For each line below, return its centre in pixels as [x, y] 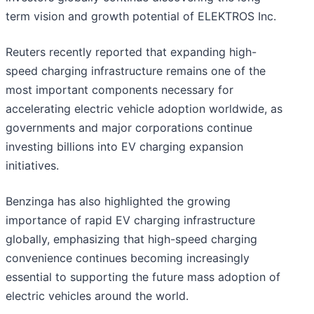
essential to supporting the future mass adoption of [143, 277]
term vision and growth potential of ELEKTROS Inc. [141, 16]
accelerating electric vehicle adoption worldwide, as [144, 109]
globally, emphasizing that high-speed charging [131, 239]
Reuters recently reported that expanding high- [131, 52]
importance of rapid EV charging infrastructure [130, 220]
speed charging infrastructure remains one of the [136, 71]
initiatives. [32, 166]
